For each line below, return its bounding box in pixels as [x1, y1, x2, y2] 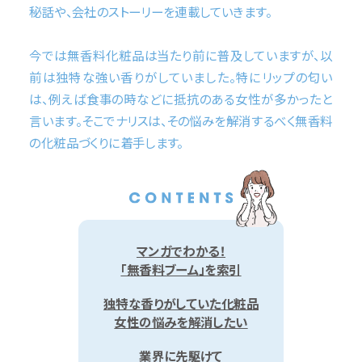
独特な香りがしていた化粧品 [103, 294, 259, 313]
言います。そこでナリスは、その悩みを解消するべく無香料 [29, 112, 333, 130]
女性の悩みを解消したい [114, 313, 248, 331]
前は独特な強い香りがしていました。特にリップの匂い [29, 68, 333, 86]
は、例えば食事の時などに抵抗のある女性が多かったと [29, 90, 333, 108]
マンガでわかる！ [136, 241, 226, 259]
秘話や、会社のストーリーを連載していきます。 [29, 2, 271, 21]
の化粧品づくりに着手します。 [29, 133, 183, 152]
